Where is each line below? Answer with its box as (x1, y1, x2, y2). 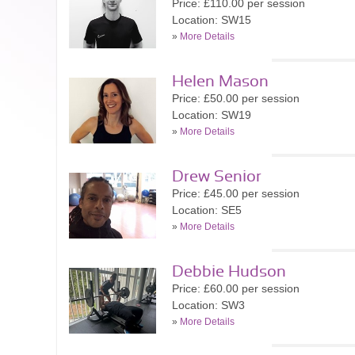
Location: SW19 (172, 109, 251, 121)
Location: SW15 (172, 13, 251, 26)
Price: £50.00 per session (172, 92, 300, 105)
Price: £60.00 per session (172, 282, 300, 295)
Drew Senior (172, 169, 261, 185)
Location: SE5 (172, 204, 242, 216)
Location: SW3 (172, 299, 245, 311)
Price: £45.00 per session (172, 187, 300, 200)
